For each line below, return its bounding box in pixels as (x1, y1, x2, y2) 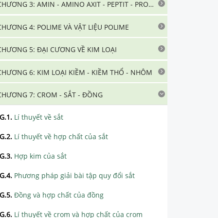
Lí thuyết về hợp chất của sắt (14, 132, 108, 141)
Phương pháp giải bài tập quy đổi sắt (14, 171, 135, 180)
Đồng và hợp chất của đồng (14, 190, 104, 200)
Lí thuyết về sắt (14, 112, 63, 122)
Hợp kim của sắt (14, 151, 67, 161)
